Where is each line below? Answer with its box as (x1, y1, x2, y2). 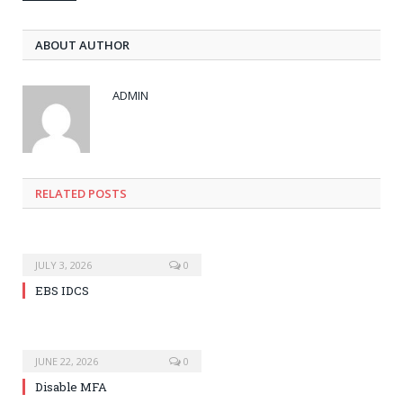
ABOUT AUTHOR (35, 37, 130, 54)
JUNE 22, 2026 (35, 354, 98, 369)
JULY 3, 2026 (35, 258, 92, 273)
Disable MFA (35, 379, 107, 396)
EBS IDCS (35, 282, 89, 300)
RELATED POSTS (35, 185, 127, 202)
